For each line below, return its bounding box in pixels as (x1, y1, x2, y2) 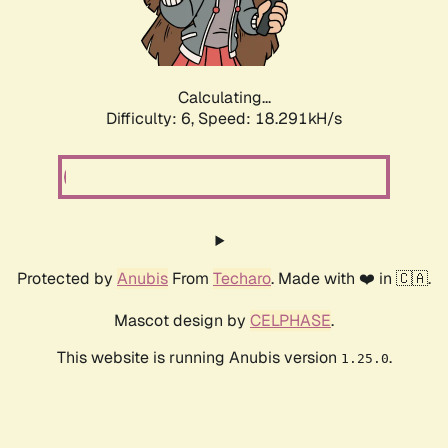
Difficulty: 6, (106, 108, 198, 130)
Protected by (17, 268, 117, 290)
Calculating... (177, 87, 271, 109)
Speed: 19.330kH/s (198, 108, 342, 130)
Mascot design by (114, 310, 250, 332)
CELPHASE (250, 310, 331, 332)
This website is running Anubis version (56, 347, 341, 369)
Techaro (213, 268, 271, 290)
